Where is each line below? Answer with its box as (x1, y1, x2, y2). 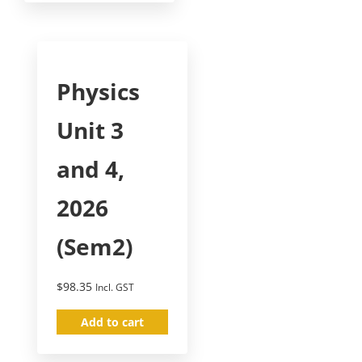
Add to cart (81, 314, 145, 330)
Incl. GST (95, 280, 134, 294)
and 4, (57, 153, 124, 184)
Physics (57, 75, 140, 107)
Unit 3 (57, 114, 124, 145)
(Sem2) (57, 230, 133, 262)
